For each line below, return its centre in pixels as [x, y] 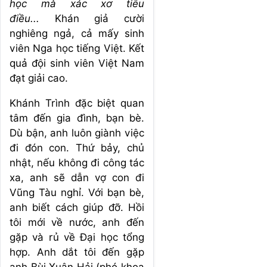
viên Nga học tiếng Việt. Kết [77, 48]
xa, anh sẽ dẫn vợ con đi [77, 177]
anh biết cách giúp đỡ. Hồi [77, 207]
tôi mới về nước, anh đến [77, 222]
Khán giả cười [100, 18]
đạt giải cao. [40, 78]
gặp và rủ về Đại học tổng [77, 237]
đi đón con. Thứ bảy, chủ [77, 148]
